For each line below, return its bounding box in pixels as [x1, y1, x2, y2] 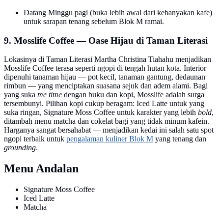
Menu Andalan [4, 162, 79, 175]
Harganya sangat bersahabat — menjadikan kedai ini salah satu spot [4, 126, 214, 135]
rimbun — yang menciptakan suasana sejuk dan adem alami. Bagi [4, 82, 208, 90]
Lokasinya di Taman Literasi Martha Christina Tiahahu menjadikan [4, 55, 211, 64]
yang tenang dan [153, 135, 206, 143]
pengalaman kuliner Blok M [66, 135, 153, 143]
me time [37, 90, 62, 99]
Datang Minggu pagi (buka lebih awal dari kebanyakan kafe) [24, 8, 212, 17]
